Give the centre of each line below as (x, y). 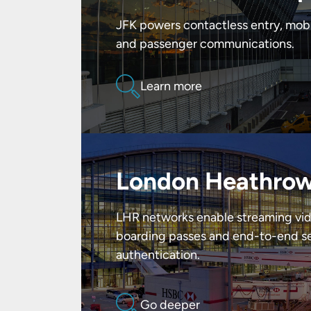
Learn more (171, 86)
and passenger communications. (205, 43)
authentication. (158, 254)
